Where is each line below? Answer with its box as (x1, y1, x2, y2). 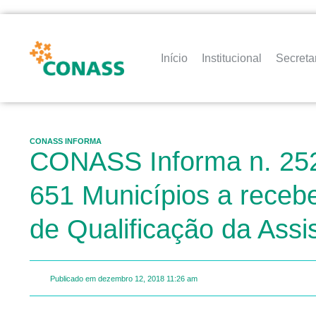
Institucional (202, 51, 262, 64)
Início (161, 51, 188, 64)
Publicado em (50, 274, 96, 283)
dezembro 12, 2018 (98, 274, 164, 283)
